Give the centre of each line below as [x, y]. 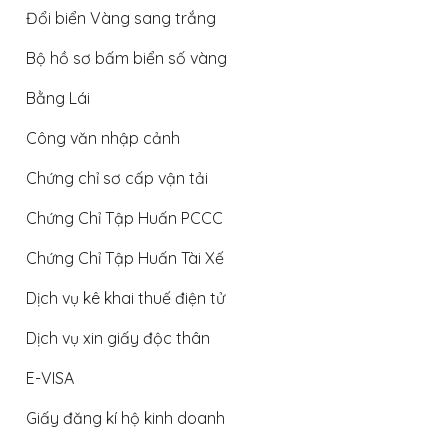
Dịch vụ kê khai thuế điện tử [125, 297]
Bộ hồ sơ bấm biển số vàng [126, 57]
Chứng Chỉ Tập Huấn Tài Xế [125, 257]
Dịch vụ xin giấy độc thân [118, 337]
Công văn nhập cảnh [103, 137]
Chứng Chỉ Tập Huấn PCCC [124, 217]
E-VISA [50, 377]
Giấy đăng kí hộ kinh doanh [125, 417]
